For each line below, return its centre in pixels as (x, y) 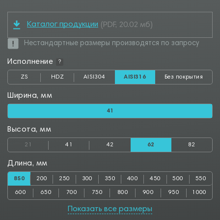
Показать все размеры (110, 209)
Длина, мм (27, 164)
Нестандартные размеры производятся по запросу (111, 43)
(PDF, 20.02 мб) (127, 25)
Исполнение (30, 62)
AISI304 (94, 77)
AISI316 (135, 77)
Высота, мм (29, 130)
